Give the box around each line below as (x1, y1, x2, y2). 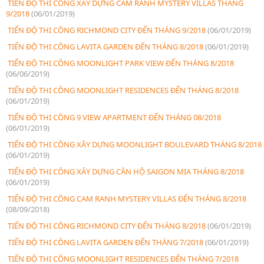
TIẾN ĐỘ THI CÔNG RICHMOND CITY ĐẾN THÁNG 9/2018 (6, 24, 207, 35)
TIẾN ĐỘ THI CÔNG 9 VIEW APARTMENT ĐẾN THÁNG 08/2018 (6, 111, 221, 123)
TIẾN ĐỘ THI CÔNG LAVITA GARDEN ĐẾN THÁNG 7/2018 (6, 236, 205, 247)
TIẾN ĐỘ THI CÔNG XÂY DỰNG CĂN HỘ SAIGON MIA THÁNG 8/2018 (6, 166, 244, 177)
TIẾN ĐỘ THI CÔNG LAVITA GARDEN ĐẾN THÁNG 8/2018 (6, 41, 205, 52)
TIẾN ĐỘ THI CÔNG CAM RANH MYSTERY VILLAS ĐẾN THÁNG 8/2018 (6, 193, 246, 204)
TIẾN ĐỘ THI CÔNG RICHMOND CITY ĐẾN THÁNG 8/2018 (6, 220, 207, 231)
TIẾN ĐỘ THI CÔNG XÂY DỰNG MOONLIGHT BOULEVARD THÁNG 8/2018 (6, 138, 262, 150)
